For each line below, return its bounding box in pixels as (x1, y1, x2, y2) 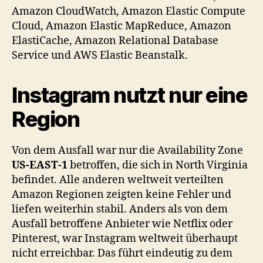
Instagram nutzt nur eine (12, 82, 248, 108)
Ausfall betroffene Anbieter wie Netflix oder (12, 217, 232, 231)
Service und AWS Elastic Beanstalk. (12, 48, 188, 62)
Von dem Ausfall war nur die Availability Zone (12, 143, 243, 157)
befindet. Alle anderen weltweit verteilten (12, 173, 224, 187)
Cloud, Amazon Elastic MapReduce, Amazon (12, 19, 231, 33)
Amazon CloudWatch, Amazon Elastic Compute (12, 4, 245, 18)
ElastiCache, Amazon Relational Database (12, 33, 218, 48)
